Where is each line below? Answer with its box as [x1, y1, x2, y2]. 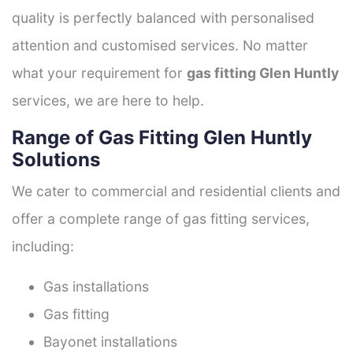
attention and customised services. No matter [12, 36, 308, 54]
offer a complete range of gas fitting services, [12, 210, 310, 227]
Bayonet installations [43, 333, 177, 350]
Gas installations [43, 277, 149, 295]
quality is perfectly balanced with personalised [12, 9, 314, 26]
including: [12, 237, 74, 255]
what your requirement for [12, 64, 187, 81]
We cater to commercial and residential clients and [12, 182, 340, 199]
